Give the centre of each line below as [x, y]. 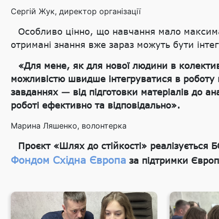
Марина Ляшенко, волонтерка [69, 125]
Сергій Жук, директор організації [76, 11]
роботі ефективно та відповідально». [96, 105]
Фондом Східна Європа [68, 160]
